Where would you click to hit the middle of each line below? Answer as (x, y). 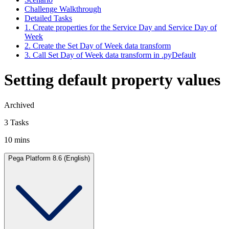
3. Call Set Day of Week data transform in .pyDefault (110, 55)
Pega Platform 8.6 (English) (49, 158)
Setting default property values (112, 80)
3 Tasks (16, 122)
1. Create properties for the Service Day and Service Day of (121, 27)
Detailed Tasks (48, 18)
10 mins (17, 140)
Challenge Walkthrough (63, 9)
